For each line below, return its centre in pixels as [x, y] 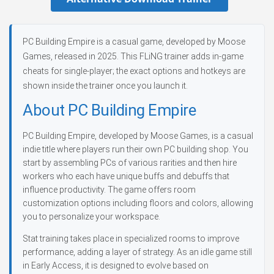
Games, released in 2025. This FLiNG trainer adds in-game [133, 56]
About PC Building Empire [109, 110]
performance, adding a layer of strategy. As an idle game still [137, 252]
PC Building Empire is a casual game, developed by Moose [134, 42]
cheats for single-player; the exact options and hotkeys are [134, 71]
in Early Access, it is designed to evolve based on [116, 265]
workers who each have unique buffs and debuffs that [126, 176]
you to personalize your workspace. [91, 217]
